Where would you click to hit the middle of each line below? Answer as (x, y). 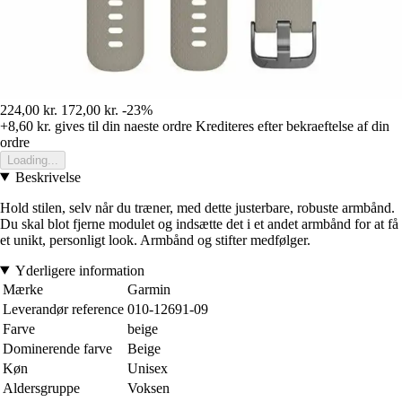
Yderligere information (79, 270)
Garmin (149, 289)
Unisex (148, 368)
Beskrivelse (48, 177)
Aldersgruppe (41, 388)
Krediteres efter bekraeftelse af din (293, 126)
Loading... (33, 160)
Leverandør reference (63, 309)
